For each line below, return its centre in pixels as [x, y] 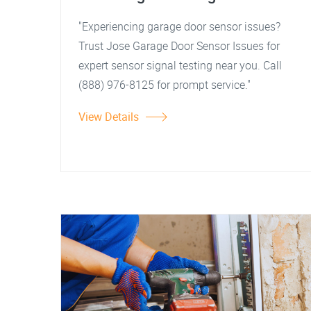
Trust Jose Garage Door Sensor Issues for [179, 46]
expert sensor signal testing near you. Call [180, 65]
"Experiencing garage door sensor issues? [179, 26]
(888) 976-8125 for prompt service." [165, 85]
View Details [109, 117]
